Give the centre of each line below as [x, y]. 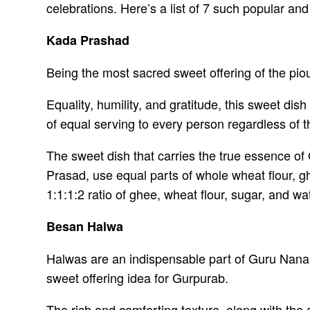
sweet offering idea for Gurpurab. [138, 278]
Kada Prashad [88, 40]
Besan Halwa [85, 227]
